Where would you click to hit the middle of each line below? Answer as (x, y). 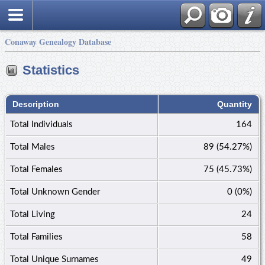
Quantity (235, 104)
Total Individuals (41, 124)
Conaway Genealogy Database (58, 42)
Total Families (36, 237)
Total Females (36, 169)
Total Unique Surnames (54, 259)
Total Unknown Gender (55, 192)
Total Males (33, 147)
